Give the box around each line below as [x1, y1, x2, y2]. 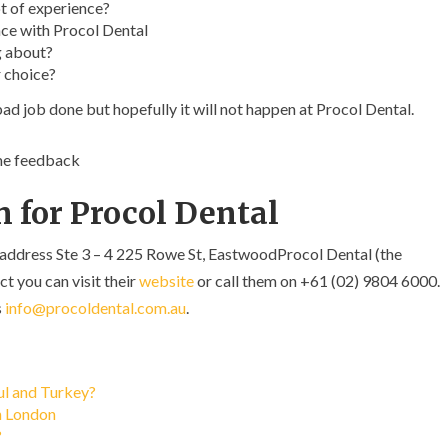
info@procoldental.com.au [5, 298, 186, 317]
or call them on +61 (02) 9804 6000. [194, 271, 440, 290]
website [139, 271, 194, 290]
